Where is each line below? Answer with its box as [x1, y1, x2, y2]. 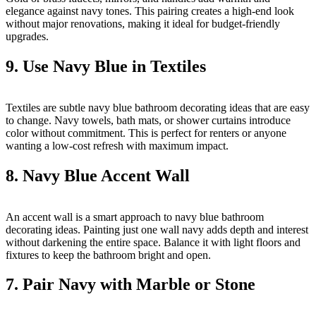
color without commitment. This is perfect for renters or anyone [6, 126, 286, 139]
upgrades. [6, 30, 49, 42]
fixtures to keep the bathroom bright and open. [6, 248, 211, 261]
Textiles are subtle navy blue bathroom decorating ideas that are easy [6, 101, 310, 114]
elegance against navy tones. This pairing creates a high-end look [6, 4, 294, 17]
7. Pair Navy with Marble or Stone [6, 275, 255, 294]
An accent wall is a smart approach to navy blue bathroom [6, 210, 264, 223]
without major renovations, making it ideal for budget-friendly [6, 17, 280, 30]
